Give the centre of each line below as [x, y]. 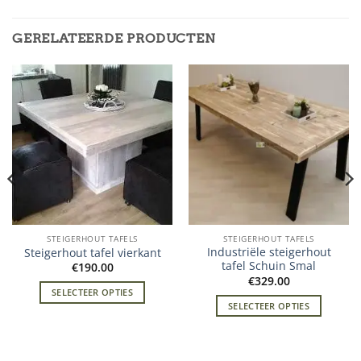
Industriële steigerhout [269, 252]
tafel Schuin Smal [269, 266]
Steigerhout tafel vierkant [92, 253]
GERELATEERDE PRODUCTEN [114, 38]
